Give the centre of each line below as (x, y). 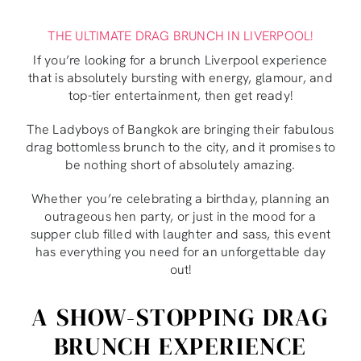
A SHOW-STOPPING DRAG (180, 317)
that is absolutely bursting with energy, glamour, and (180, 77)
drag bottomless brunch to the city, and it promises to (180, 147)
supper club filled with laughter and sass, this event (180, 234)
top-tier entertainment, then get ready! (180, 95)
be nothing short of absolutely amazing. (180, 164)
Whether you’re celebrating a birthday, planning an (180, 198)
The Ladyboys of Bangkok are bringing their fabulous (180, 129)
